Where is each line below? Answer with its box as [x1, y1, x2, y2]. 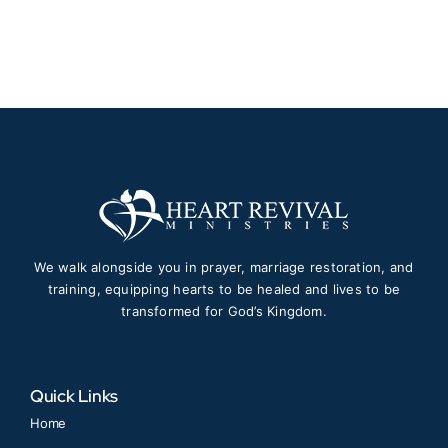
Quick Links [29, 384, 119, 407]
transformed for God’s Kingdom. [121, 302, 327, 319]
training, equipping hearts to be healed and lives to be [47, 280, 401, 297]
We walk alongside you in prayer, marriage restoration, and [34, 258, 414, 275]
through [283, 16, 341, 36]
